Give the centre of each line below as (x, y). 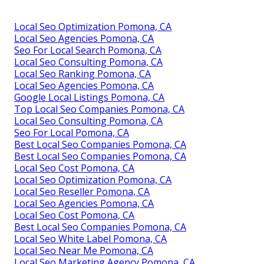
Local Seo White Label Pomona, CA (90, 238)
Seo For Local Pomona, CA (72, 132)
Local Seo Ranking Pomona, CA (82, 73)
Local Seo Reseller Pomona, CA (82, 191)
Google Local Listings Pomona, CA (89, 97)
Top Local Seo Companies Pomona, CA (99, 109)
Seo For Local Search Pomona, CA (88, 50)
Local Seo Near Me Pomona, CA (84, 250)
